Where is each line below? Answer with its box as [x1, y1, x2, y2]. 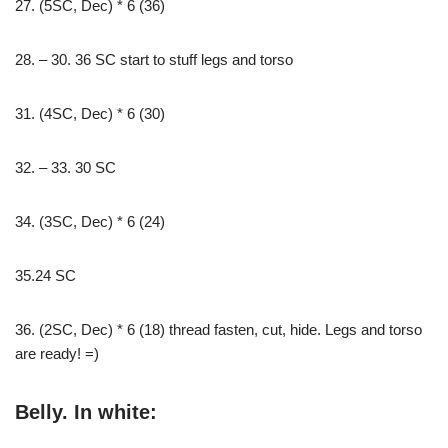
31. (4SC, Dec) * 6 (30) [15, 105, 165, 122]
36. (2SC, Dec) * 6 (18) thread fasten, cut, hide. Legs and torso [15, 321, 422, 338]
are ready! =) [15, 345, 99, 362]
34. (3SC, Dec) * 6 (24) [15, 213, 165, 230]
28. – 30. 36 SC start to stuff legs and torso [15, 51, 293, 68]
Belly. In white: [15, 401, 157, 423]
